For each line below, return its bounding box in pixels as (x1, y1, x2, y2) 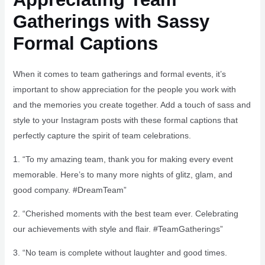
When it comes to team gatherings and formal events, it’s (12, 69, 226, 79)
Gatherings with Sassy (12, 11, 209, 32)
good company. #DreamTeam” (12, 185, 127, 195)
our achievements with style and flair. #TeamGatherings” (12, 224, 223, 234)
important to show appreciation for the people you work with (12, 84, 236, 94)
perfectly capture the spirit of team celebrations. (12, 130, 191, 140)
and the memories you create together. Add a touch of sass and (12, 99, 251, 109)
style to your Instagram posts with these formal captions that (12, 115, 238, 125)
